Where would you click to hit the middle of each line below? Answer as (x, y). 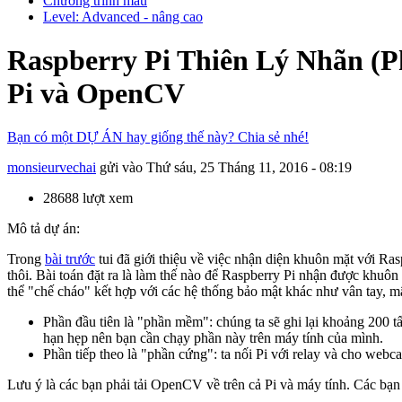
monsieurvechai (52, 168)
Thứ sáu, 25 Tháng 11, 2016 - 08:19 (249, 168)
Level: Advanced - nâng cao (123, 16)
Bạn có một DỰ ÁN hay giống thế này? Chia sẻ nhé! (158, 137)
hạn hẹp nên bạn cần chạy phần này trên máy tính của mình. (215, 338)
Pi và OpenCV (96, 94)
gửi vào (121, 168)
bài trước (70, 259)
